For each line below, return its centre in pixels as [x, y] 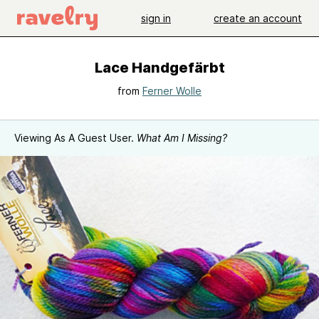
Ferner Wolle [172, 91]
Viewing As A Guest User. [75, 138]
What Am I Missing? [182, 138]
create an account [258, 18]
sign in [156, 18]
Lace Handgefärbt [159, 68]
